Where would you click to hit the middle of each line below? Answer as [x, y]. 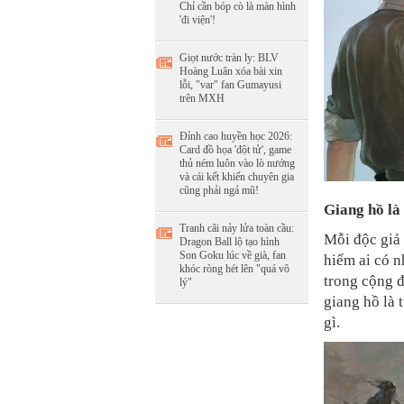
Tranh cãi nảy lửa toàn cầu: [237, 228]
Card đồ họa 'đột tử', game [235, 150]
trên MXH [202, 98]
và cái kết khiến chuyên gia [237, 177]
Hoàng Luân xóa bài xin [231, 71]
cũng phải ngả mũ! [219, 190]
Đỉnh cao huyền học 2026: [236, 136]
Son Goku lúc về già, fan [233, 255]
